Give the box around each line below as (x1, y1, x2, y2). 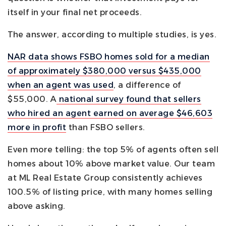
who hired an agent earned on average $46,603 (8, 108, 212, 118)
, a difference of (114, 80, 181, 90)
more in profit (8, 122, 66, 132)
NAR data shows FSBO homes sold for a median (8, 51, 210, 62)
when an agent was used (8, 80, 114, 90)
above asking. (8, 201, 66, 211)
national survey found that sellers (59, 94, 201, 104)
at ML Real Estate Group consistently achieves (8, 173, 203, 183)
